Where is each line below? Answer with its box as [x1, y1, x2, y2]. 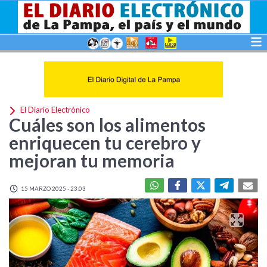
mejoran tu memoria [9, 150, 175, 171]
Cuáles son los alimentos [9, 114, 206, 135]
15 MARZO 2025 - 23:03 [20, 185, 86, 192]
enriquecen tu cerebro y [9, 132, 201, 153]
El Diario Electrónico [18, 105, 90, 115]
